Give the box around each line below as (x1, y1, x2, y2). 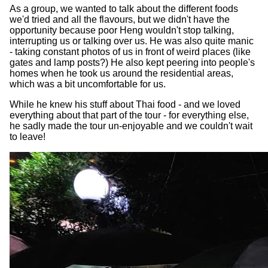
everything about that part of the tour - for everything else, (10, 109, 249, 120)
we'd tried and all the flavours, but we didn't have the (10, 14, 230, 25)
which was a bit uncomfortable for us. (10, 78, 166, 89)
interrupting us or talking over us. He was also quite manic (10, 35, 254, 46)
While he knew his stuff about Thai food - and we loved (10, 99, 240, 109)
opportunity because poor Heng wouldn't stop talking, (10, 25, 234, 35)
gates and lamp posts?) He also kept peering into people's (10, 57, 255, 68)
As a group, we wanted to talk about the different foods (10, 3, 238, 14)
